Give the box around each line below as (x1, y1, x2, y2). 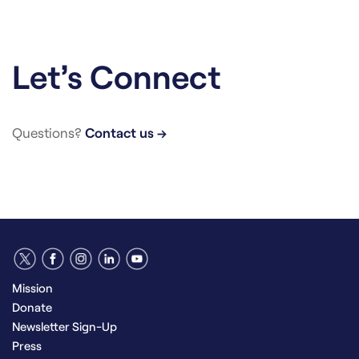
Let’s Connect (12, 55, 220, 95)
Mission (12, 280, 53, 295)
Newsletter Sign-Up (12, 318, 117, 333)
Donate (12, 299, 52, 314)
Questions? (12, 123, 85, 140)
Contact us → (85, 123, 167, 140)
